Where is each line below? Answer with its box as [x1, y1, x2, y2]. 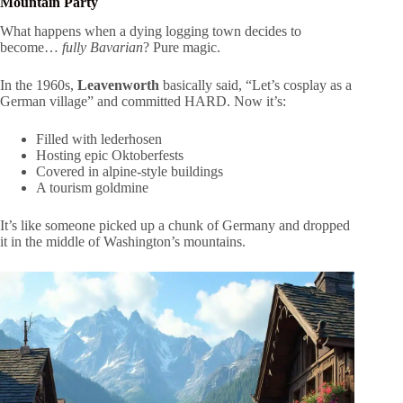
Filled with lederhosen [36, 131, 162, 148]
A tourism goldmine [36, 180, 148, 196]
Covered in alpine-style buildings [36, 164, 223, 180]
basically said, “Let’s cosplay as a [159, 77, 352, 94]
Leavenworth [77, 77, 159, 94]
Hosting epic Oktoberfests [36, 148, 184, 164]
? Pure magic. [143, 40, 220, 56]
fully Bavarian [62, 40, 143, 56]
